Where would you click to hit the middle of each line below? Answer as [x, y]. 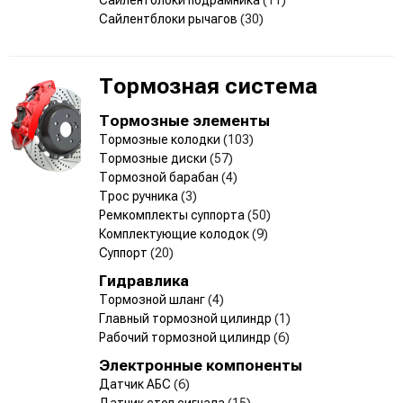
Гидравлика [144, 280]
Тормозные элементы [184, 120]
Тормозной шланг [153, 299]
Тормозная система [208, 86]
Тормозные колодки [161, 139]
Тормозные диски [154, 158]
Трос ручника [140, 196]
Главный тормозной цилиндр [187, 318]
